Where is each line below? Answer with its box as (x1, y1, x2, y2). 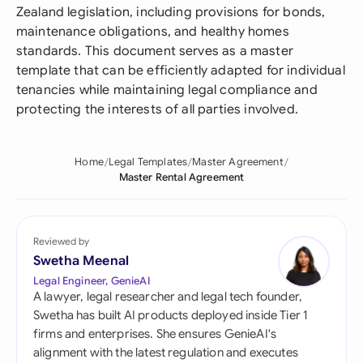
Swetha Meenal (33, 253, 130, 269)
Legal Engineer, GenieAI (33, 274, 150, 288)
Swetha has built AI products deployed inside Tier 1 (33, 308, 309, 322)
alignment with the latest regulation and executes (33, 345, 298, 360)
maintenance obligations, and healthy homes (16, 23, 289, 40)
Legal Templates (108, 156, 188, 169)
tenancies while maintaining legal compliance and (16, 82, 318, 98)
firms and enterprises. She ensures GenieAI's (33, 327, 277, 341)
